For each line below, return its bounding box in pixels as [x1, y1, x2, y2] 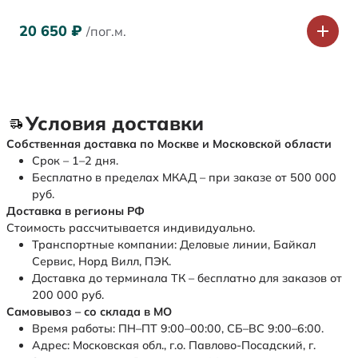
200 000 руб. [32, 288, 104, 303]
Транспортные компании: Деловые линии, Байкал [32, 237, 316, 253]
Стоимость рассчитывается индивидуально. [6, 221, 255, 236]
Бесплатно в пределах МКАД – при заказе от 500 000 [32, 170, 336, 185]
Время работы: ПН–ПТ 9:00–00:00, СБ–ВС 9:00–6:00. [32, 321, 324, 336]
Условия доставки [26, 111, 204, 136]
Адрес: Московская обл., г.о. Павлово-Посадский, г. [32, 338, 316, 353]
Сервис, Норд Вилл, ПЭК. [32, 254, 171, 269]
